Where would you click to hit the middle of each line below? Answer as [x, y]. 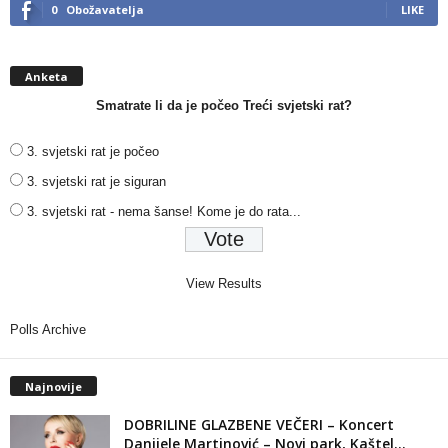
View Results [224, 283]
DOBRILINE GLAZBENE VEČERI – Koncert [259, 424]
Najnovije [53, 386]
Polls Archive [48, 329]
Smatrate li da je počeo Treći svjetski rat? [224, 105]
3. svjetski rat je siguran [96, 181]
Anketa [46, 76]
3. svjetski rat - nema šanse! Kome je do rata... [164, 211]
